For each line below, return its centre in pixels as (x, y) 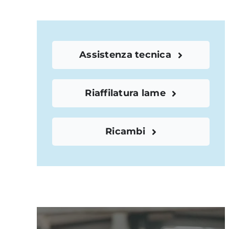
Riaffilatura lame (125, 93)
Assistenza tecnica (125, 55)
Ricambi (125, 131)
